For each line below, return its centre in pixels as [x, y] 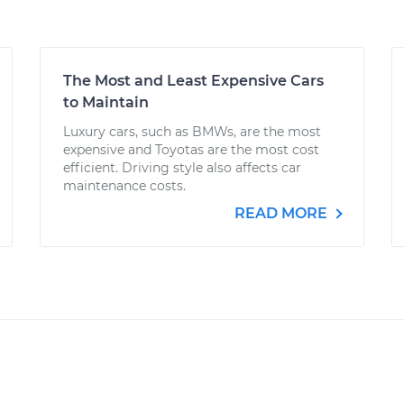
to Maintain [106, 102]
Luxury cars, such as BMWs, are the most [192, 132]
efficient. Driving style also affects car [182, 168]
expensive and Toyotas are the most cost [191, 150]
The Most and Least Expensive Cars [193, 81]
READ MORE [283, 213]
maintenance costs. [124, 186]
